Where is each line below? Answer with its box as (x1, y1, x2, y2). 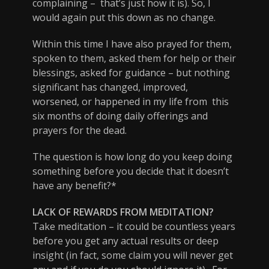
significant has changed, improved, (32, 80, 188, 94)
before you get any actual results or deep (32, 234, 219, 247)
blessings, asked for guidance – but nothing (32, 65, 230, 79)
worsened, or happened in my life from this (32, 94, 229, 108)
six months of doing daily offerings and (32, 109, 208, 122)
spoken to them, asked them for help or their (32, 51, 236, 65)
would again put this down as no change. (32, 10, 216, 24)
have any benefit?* (32, 178, 116, 192)
